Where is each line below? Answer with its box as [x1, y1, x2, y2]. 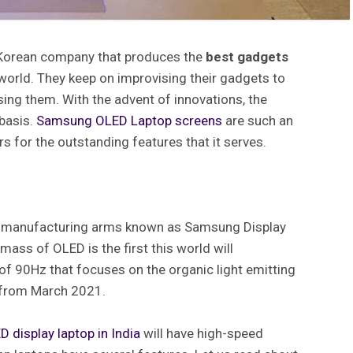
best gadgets [206, 48, 288, 65]
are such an [222, 112, 293, 128]
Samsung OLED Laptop [36, 112, 172, 128]
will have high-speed [140, 325, 263, 342]
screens [175, 112, 222, 128]
